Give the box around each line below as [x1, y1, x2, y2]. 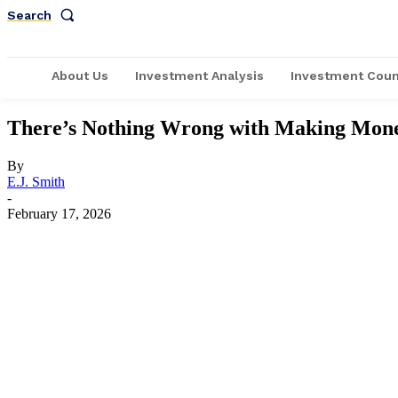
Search [7, 7, 52, 22]
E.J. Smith [7, 173, 65, 189]
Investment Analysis [135, 68, 264, 84]
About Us [52, 68, 108, 84]
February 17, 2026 [7, 205, 111, 221]
